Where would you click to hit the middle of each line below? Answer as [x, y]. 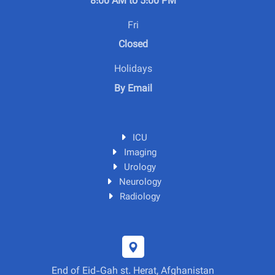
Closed [133, 45]
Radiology [140, 197]
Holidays [133, 70]
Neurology [140, 182]
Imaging [140, 153]
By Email [133, 89]
